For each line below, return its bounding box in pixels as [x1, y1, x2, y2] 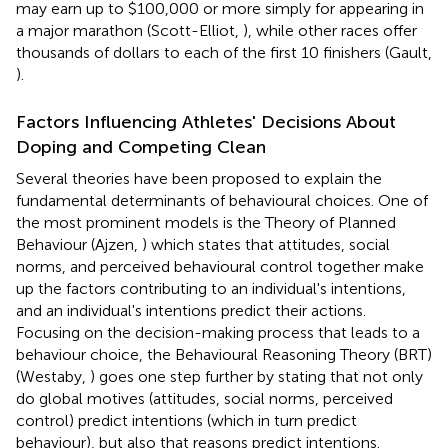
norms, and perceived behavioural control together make [16, 256, 424, 276]
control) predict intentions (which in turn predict [16, 410, 357, 430]
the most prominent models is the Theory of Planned [16, 212, 396, 232]
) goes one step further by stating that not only [90, 366, 423, 386]
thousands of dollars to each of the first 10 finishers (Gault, [16, 42, 432, 62]
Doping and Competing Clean [16, 135, 266, 158]
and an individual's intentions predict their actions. [16, 300, 366, 320]
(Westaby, [16, 366, 90, 386]
